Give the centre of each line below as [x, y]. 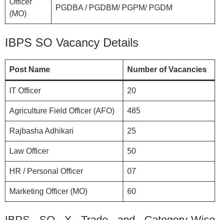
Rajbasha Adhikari [41, 131]
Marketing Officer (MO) [48, 191]
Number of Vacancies [167, 69]
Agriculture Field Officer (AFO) [62, 110]
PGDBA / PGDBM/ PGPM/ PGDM [114, 7]
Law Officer [29, 151]
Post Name [30, 69]
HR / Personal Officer [46, 171]
